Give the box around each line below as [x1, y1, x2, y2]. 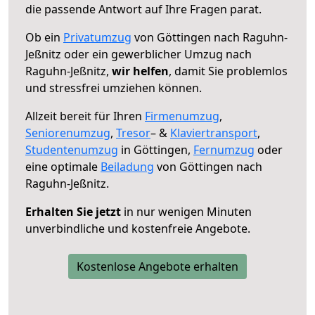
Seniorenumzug [25, 124, 110, 141]
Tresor [116, 124, 150, 141]
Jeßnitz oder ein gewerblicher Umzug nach [25, 46, 252, 62]
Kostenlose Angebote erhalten [77, 258, 238, 274]
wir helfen [112, 63, 169, 79]
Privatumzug [63, 29, 131, 45]
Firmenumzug [145, 108, 219, 124]
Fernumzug [193, 141, 255, 157]
